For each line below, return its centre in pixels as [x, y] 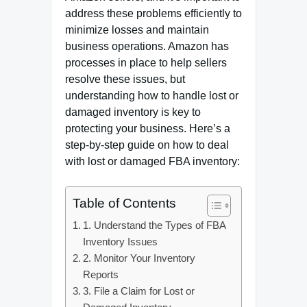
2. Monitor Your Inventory [139, 258]
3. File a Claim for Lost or [139, 291]
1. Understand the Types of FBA [155, 225]
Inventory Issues [121, 242]
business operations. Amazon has [147, 46]
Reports [101, 274]
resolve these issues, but [125, 79]
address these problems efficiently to [153, 13]
